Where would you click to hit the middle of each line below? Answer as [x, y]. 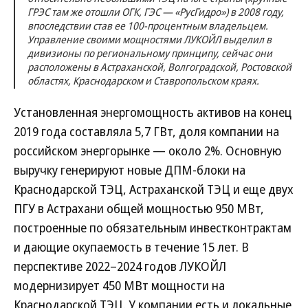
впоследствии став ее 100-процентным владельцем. [148, 25]
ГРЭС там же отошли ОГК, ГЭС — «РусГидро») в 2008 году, [156, 12]
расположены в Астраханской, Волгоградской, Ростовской [159, 67]
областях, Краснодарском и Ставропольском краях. [143, 80]
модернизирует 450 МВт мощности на [119, 285]
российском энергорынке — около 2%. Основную [147, 151]
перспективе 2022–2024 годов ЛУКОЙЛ [120, 266]
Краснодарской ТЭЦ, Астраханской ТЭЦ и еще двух [154, 189]
